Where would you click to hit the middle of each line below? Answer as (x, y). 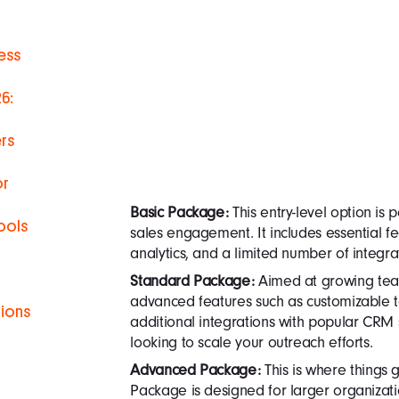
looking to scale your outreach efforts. (252, 342)
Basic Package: (179, 212)
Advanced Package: (195, 370)
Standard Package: (192, 281)
